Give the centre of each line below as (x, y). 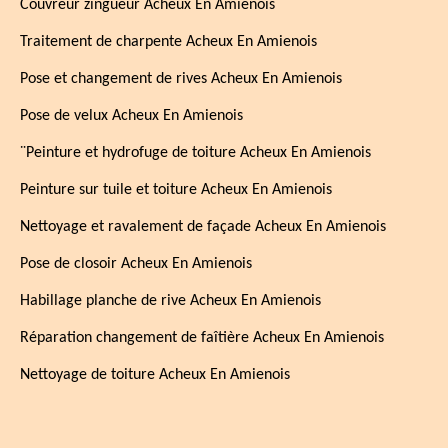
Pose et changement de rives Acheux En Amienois (181, 79)
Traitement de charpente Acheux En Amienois (168, 42)
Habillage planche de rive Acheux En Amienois (170, 301)
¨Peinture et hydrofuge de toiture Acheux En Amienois (195, 153)
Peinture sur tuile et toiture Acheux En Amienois (176, 190)
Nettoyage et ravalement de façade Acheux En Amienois (203, 227)
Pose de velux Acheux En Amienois (131, 116)
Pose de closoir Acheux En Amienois (136, 264)
